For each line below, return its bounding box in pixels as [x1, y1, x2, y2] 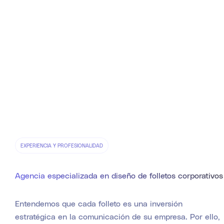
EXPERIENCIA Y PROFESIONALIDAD [20, 142, 103, 149]
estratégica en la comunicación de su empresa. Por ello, [15, 211, 220, 221]
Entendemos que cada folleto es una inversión [15, 198, 182, 208]
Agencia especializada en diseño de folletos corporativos [15, 170, 223, 180]
